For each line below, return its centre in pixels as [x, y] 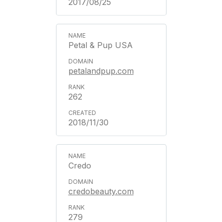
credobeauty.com [101, 191]
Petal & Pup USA [100, 45]
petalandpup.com [101, 71]
